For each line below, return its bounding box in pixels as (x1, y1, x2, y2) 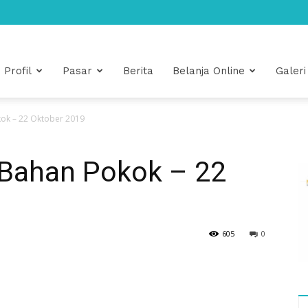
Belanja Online (173, 65, 245, 77)
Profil (4, 65, 32, 77)
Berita (123, 65, 153, 77)
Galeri (276, 65, 306, 77)
